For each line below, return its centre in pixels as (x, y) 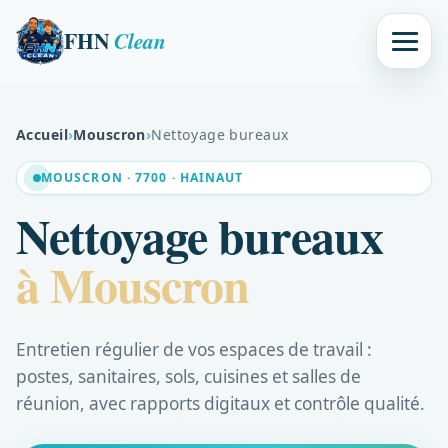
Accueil (42, 134)
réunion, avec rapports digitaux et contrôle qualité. (220, 403)
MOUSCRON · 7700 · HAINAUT (142, 178)
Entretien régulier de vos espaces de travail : (194, 349)
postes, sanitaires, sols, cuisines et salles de (188, 376)
